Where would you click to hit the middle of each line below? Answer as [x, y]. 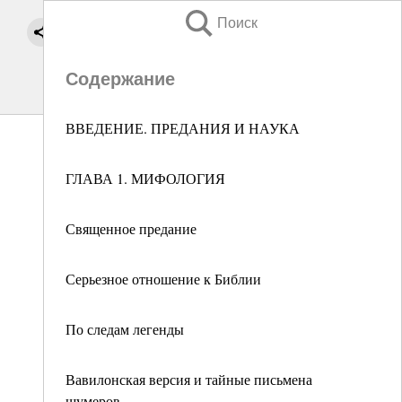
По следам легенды [125, 329]
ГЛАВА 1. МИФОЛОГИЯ [145, 178]
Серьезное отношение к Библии [163, 279]
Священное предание [131, 228]
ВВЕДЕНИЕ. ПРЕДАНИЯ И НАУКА [183, 128]
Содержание [120, 79]
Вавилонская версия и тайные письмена [189, 379]
